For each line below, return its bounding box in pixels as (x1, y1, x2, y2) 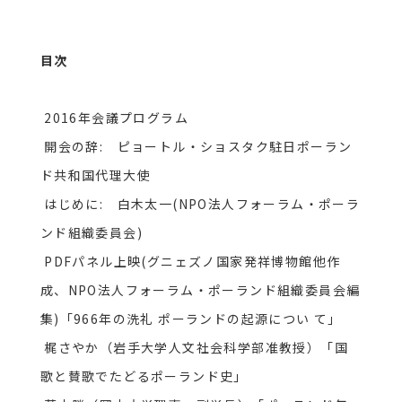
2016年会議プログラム (39, 108, 188, 127)
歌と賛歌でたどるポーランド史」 (39, 366, 248, 385)
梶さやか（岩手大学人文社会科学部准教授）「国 (39, 337, 348, 356)
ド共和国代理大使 (39, 165, 151, 184)
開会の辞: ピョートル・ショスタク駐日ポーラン (39, 136, 353, 155)
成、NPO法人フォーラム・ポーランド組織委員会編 (39, 280, 361, 299)
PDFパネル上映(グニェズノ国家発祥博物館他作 (39, 251, 341, 270)
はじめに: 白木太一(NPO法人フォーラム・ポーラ (39, 194, 361, 213)
